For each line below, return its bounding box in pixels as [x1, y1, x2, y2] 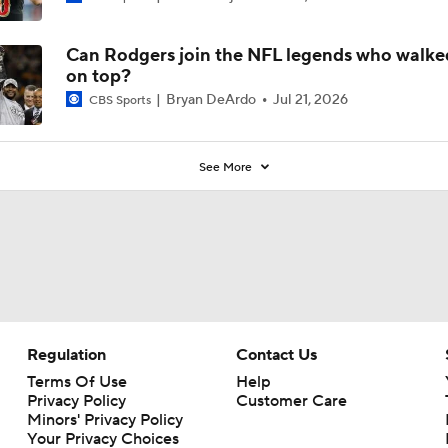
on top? [65, 64, 131, 88]
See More [199, 159, 256, 175]
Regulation [26, 344, 106, 365]
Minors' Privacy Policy [26, 409, 183, 430]
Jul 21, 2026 [272, 90, 348, 109]
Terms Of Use [26, 371, 127, 392]
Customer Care [235, 390, 347, 411]
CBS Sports [85, 92, 154, 108]
